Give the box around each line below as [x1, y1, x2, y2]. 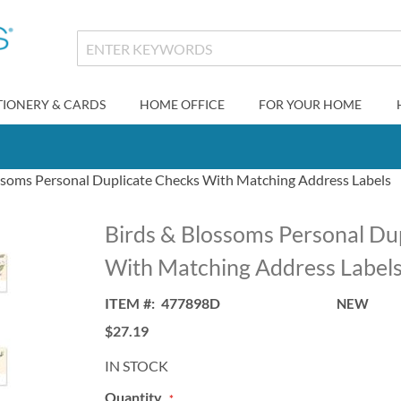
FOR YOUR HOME [259, 97, 363, 112]
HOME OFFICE [139, 97, 225, 112]
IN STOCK [105, 357, 169, 374]
